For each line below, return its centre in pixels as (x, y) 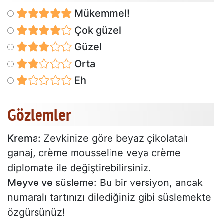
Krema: (25, 138)
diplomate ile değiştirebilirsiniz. (79, 167)
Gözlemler (39, 114)
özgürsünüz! (36, 212)
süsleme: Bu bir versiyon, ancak (129, 182)
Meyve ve (31, 182)
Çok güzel (96, 30)
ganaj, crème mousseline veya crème (94, 153)
